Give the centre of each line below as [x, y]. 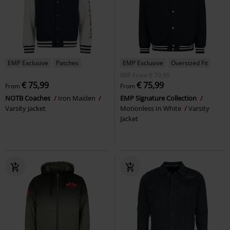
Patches [67, 63]
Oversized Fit [189, 63]
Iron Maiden [78, 98]
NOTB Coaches [28, 98]
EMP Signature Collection [159, 98]
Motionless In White [151, 108]
